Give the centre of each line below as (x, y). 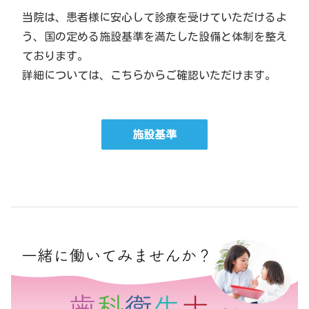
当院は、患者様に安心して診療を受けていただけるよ (154, 17)
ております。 (55, 56)
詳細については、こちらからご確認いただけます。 (149, 75)
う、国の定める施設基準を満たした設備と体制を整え (154, 36)
